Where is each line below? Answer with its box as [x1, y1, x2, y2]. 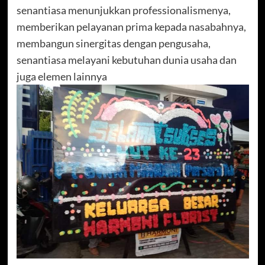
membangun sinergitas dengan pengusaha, [16, 36, 211, 50]
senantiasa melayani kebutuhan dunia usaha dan [16, 53, 237, 66]
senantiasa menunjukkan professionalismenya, [16, 3, 231, 17]
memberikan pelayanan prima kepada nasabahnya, [16, 20, 246, 33]
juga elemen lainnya [16, 69, 107, 83]
